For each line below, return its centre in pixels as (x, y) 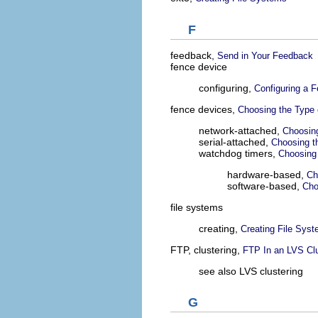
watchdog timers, (238, 153)
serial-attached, (235, 142)
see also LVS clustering (251, 271)
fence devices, (204, 109)
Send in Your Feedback (265, 55)
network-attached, (241, 130)
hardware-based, (267, 174)
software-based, (265, 186)
